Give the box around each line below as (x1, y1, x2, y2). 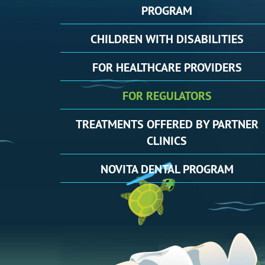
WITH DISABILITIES (145, 31, 244, 47)
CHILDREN (90, 31, 146, 47)
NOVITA (100, 161, 141, 177)
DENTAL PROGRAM (140, 161, 234, 177)
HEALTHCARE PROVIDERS (115, 60, 242, 75)
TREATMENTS (75, 117, 147, 132)
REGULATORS (146, 88, 212, 104)
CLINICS (147, 133, 187, 148)
